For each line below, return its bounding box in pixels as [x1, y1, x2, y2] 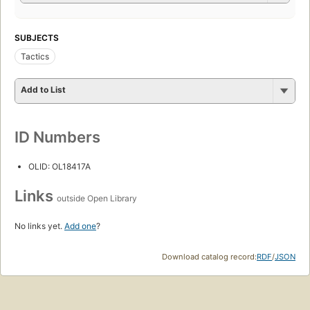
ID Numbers [15, 127, 100, 146]
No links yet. [15, 220, 64, 231]
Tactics [21, 51, 49, 62]
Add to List [21, 84, 66, 95]
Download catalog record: [162, 251, 257, 262]
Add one [64, 220, 96, 231]
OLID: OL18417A [28, 161, 91, 172]
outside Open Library [57, 192, 137, 203]
